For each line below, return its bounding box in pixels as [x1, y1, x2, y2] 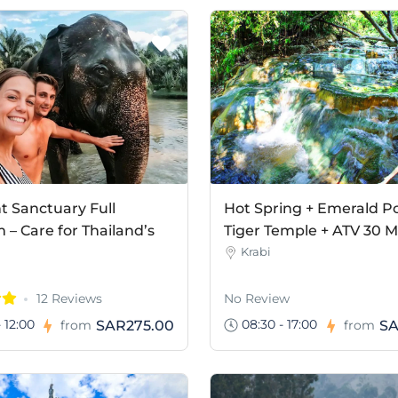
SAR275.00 [95, 316, 174, 334]
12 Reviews [36, 290, 102, 306]
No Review [223, 290, 290, 306]
